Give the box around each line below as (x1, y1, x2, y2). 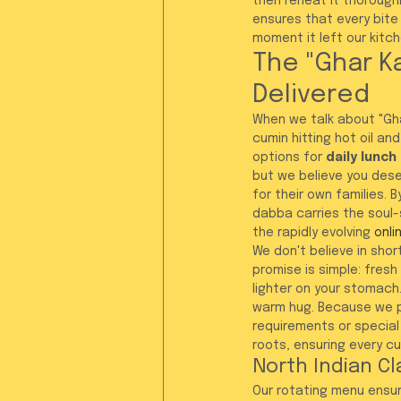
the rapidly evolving (252, 226, 374, 239)
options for (252, 151, 326, 164)
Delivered (252, 82, 370, 108)
